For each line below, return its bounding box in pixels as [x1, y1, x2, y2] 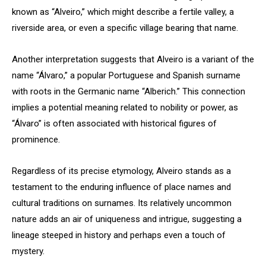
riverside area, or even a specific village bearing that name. [12, 23, 238, 33]
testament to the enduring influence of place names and [12, 182, 231, 192]
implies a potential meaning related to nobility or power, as [12, 102, 238, 113]
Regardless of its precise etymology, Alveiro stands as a [12, 166, 231, 176]
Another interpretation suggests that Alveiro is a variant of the [12, 54, 254, 65]
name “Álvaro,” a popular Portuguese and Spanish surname [12, 70, 240, 81]
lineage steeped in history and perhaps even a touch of [12, 230, 226, 240]
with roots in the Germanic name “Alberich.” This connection [12, 86, 245, 97]
